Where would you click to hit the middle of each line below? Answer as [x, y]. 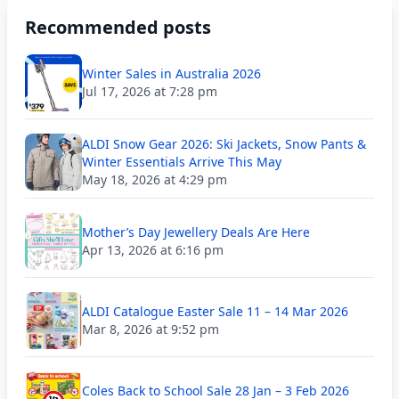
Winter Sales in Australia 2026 [171, 73]
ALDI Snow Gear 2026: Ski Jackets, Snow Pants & [224, 144]
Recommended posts [118, 27]
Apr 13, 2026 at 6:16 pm [153, 250]
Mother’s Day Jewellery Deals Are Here [196, 232]
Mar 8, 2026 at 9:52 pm [151, 329]
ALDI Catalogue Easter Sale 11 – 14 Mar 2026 [215, 311]
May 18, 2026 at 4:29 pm [155, 179]
